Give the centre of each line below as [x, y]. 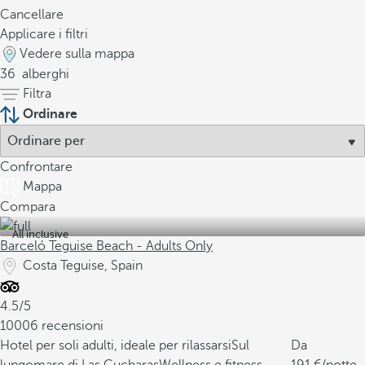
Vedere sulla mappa [77, 54]
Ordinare [50, 114]
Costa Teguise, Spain [83, 266]
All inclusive [40, 234]
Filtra [37, 94]
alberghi [44, 74]
